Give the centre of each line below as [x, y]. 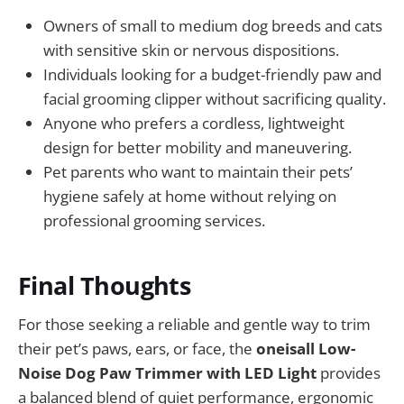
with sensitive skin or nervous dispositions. [191, 50]
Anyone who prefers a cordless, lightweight [194, 123]
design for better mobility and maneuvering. [197, 147]
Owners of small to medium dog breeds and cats [213, 25]
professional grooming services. [154, 220]
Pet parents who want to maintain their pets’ [198, 171]
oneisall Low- [306, 348]
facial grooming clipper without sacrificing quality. [215, 98]
